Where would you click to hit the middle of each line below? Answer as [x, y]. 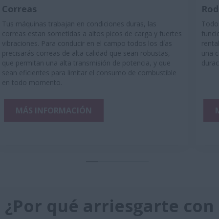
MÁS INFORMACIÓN [54, 110]
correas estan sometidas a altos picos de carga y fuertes [92, 33]
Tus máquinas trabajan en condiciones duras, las [79, 24]
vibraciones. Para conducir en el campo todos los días [87, 43]
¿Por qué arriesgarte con [109, 206]
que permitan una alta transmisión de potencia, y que [86, 63]
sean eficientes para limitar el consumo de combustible [89, 73]
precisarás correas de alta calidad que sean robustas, [86, 53]
